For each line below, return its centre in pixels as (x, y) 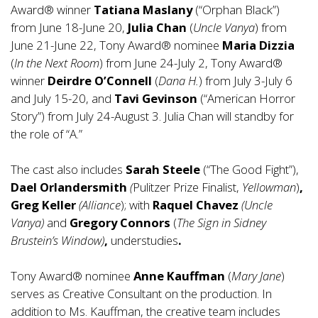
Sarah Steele (164, 169)
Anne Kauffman (181, 276)
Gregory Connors (120, 223)
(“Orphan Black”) (237, 10)
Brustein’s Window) (57, 240)
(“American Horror (248, 98)
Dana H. (179, 81)
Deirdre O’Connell (101, 81)
